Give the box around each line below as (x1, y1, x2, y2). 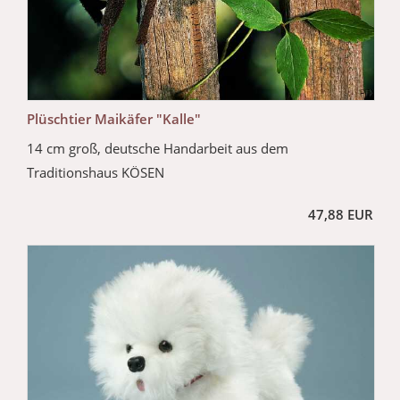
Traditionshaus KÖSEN (27, 163, 164, 182)
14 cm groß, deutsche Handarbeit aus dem (27, 139, 288, 158)
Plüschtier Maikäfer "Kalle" (27, 110, 201, 129)
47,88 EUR (308, 205, 373, 224)
